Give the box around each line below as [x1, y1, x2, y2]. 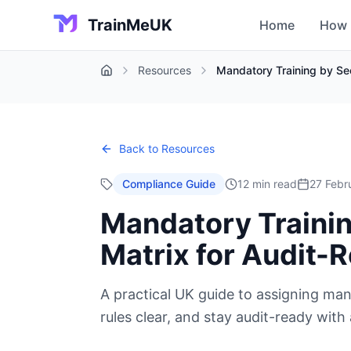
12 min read [237, 177, 297, 190]
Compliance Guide [122, 177, 215, 190]
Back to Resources [119, 142, 215, 155]
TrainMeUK [88, 16, 172, 34]
